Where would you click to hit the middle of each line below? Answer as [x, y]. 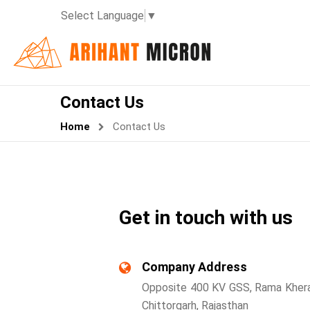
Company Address [194, 267]
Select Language [102, 15]
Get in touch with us [206, 218]
